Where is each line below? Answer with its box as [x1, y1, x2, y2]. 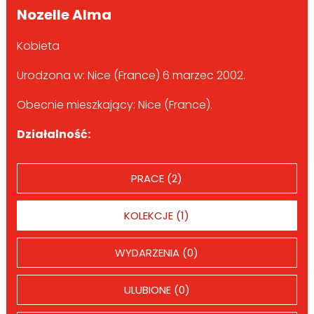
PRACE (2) [131, 170, 183, 186]
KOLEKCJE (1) [124, 207, 190, 223]
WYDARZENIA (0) [115, 245, 199, 260]
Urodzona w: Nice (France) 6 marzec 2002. [16, 67, 245, 83]
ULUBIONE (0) [123, 282, 190, 297]
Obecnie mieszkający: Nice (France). [16, 96, 212, 113]
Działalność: [16, 125, 90, 142]
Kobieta [16, 37, 60, 54]
